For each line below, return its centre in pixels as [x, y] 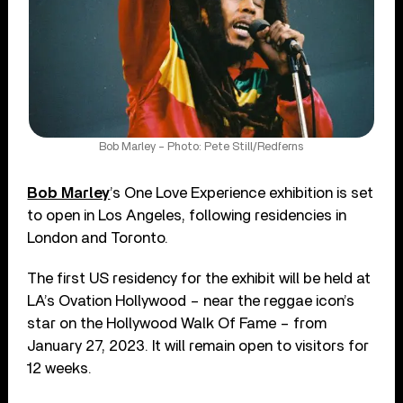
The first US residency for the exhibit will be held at [199, 278]
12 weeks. [60, 368]
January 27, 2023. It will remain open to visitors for [198, 345]
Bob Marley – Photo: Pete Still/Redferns [201, 147]
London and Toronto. [98, 237]
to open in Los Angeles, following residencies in [187, 215]
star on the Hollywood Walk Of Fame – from [177, 323]
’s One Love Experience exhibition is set [242, 193]
